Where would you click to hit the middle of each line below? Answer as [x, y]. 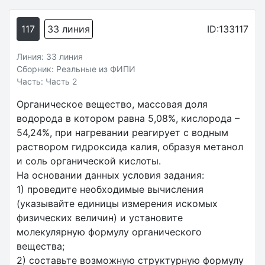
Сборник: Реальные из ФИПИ [76, 69]
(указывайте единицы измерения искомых [117, 203]
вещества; [41, 246]
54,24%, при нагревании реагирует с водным [122, 132]
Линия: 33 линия [50, 56]
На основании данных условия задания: [110, 175]
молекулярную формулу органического [109, 232]
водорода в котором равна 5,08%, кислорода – [128, 118]
